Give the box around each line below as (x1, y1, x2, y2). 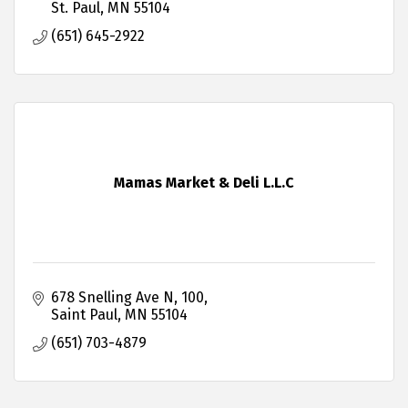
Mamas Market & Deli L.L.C (114, 174, 294, 192)
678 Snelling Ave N (51, 289, 174, 307)
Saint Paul (51, 306, 117, 324)
